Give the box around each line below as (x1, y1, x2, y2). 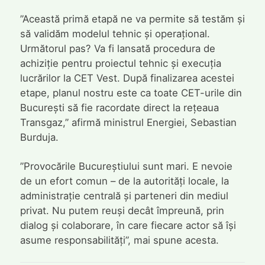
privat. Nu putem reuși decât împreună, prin (20, 204, 224, 216)
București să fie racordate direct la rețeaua (20, 102, 219, 114)
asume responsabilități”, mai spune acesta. (20, 234, 219, 246)
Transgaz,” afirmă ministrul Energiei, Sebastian (20, 117, 237, 129)
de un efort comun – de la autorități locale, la (20, 174, 229, 187)
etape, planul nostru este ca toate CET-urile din (20, 87, 242, 99)
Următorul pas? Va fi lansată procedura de (20, 43, 215, 55)
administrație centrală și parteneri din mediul (20, 189, 228, 202)
